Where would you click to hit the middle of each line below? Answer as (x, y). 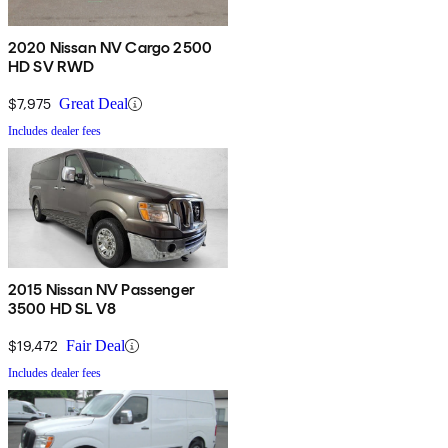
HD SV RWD (51, 67)
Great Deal (93, 104)
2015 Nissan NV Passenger (101, 290)
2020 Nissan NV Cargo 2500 (110, 48)
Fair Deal (95, 346)
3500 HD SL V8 (62, 309)
